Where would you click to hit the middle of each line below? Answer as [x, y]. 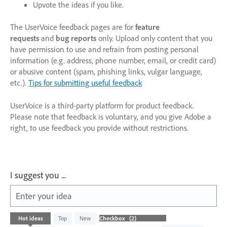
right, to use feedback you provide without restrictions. [99, 127]
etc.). [19, 83]
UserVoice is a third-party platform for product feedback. [102, 105]
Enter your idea [44, 196]
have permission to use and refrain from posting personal [104, 49]
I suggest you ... [38, 175]
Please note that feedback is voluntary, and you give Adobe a [111, 116]
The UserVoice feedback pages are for [73, 27]
